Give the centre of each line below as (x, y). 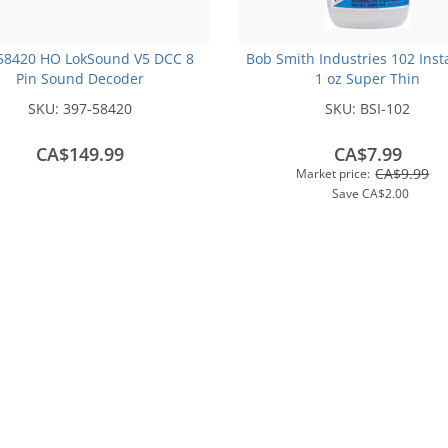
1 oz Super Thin (368, 78)
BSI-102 (385, 108)
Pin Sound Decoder (80, 78)
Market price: (333, 173)
